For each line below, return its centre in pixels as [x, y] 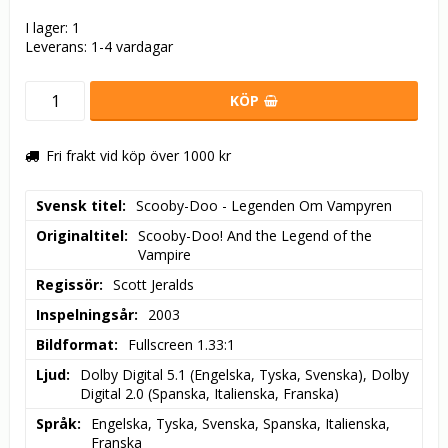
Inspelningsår [85, 315]
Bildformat [75, 345]
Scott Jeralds [153, 285]
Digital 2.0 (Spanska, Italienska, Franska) [209, 394]
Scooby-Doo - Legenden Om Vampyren [264, 206]
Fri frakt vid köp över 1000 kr [138, 156]
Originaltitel [80, 236]
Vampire [164, 255]
